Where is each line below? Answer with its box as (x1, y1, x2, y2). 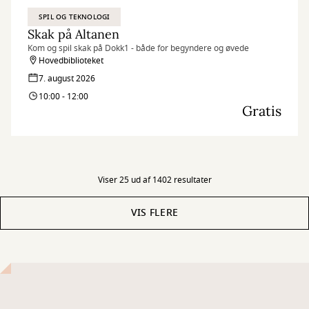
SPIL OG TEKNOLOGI (39, 12, 110, 22)
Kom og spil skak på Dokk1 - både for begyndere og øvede (28, 42, 249, 54)
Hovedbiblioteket (39, 54, 103, 67)
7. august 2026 (39, 72, 95, 85)
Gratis (242, 102, 281, 119)
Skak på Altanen (28, 26, 119, 42)
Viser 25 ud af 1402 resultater (97, 174, 212, 186)
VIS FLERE (130, 206, 179, 220)
